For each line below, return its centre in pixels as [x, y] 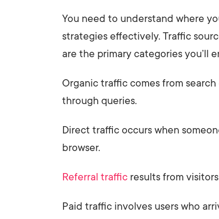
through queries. [99, 100]
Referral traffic [95, 177]
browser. [81, 147]
